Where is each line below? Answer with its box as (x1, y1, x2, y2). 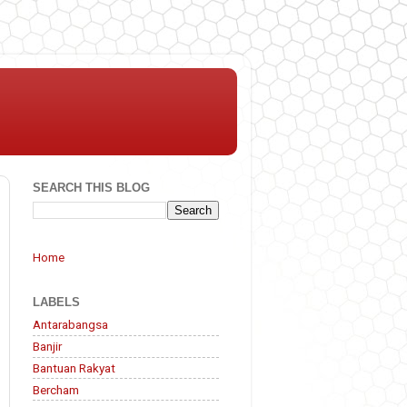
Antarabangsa (33, 317, 108, 333)
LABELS (33, 294, 80, 309)
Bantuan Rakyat (33, 360, 115, 375)
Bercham (33, 382, 79, 397)
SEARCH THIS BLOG (33, 181, 150, 195)
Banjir (33, 339, 62, 354)
